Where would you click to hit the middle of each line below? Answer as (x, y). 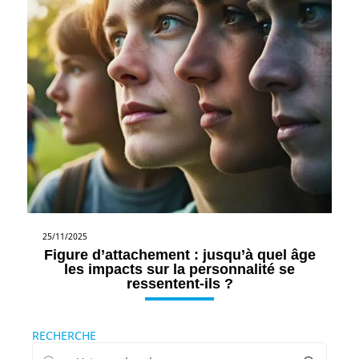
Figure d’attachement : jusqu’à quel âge (179, 254)
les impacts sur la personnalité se (179, 269)
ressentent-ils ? (179, 283)
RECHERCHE (64, 335)
